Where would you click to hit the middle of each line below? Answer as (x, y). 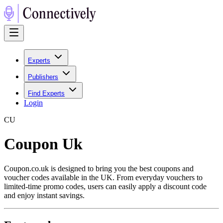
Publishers (43, 77)
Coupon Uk (43, 144)
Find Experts (46, 93)
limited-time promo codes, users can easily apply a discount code (105, 186)
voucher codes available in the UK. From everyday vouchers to (103, 177)
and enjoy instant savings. (44, 195)
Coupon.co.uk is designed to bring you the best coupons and (99, 168)
